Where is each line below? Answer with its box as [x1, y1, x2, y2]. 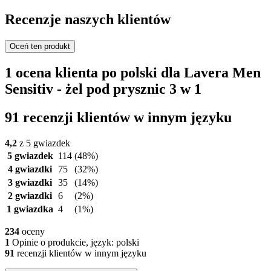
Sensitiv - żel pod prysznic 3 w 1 [5, 80, 201, 97]
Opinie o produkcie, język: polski [10, 237, 139, 247]
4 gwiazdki [8, 163, 52, 174]
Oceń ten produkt [10, 41, 70, 51]
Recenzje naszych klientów [5, 11, 171, 28]
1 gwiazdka [7, 203, 53, 214]
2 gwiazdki [8, 190, 52, 201]
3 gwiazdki [8, 177, 52, 188]
